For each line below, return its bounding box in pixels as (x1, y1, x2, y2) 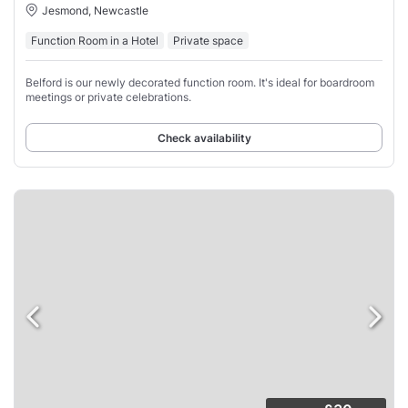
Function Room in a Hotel (31, 33, 158, 47)
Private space (173, 33, 243, 47)
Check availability (157, 130, 251, 145)
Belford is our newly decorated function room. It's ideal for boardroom (25, 75, 374, 89)
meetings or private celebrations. (25, 89, 191, 104)
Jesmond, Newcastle (42, 3, 148, 17)
